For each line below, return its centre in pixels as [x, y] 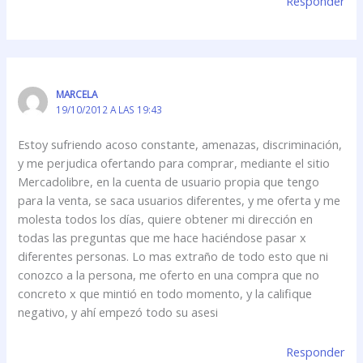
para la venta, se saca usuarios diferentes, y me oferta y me [179, 201]
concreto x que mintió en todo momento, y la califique [165, 294]
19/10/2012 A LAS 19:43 [109, 110]
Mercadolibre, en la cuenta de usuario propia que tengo [169, 182]
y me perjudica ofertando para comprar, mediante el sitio [174, 163]
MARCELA [76, 94]
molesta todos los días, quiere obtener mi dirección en [166, 219]
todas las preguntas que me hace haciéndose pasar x [162, 238]
